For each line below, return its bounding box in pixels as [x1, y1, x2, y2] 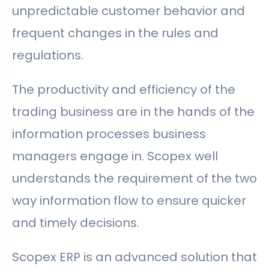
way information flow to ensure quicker [12, 192, 246, 210]
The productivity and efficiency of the [12, 81, 235, 98]
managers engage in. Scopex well [12, 148, 218, 165]
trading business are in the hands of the [12, 103, 255, 121]
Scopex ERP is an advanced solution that [12, 249, 257, 266]
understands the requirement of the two [12, 170, 257, 187]
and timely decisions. [12, 214, 139, 232]
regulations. [12, 47, 83, 64]
